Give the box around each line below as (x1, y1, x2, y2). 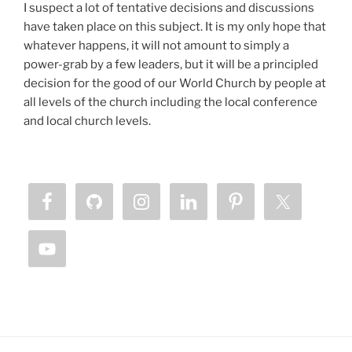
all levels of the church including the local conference (24, 94, 317, 109)
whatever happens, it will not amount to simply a (24, 38, 289, 53)
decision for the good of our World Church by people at (24, 75, 326, 90)
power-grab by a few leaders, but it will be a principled (24, 57, 318, 71)
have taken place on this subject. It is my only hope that (24, 19, 326, 34)
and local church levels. (24, 113, 151, 128)
